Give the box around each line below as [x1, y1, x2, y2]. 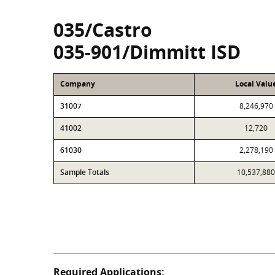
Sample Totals [60, 167, 109, 177]
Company [60, 79, 95, 89]
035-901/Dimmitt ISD [53, 39, 241, 64]
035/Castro [53, 17, 152, 42]
